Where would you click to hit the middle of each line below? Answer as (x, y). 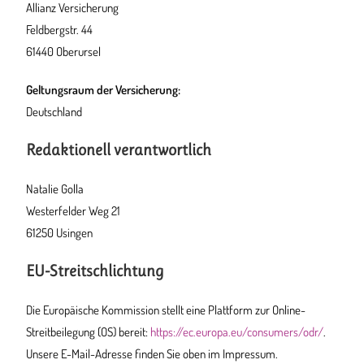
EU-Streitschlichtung (95, 271)
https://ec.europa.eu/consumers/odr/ (237, 332)
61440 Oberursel (64, 52)
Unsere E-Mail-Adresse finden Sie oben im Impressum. (152, 354)
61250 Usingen (60, 233)
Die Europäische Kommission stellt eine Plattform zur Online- (166, 310)
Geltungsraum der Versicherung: (104, 90)
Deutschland (54, 112)
